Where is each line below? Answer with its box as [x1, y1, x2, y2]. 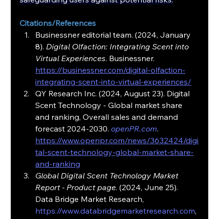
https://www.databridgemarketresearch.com [35, 206, 196, 216]
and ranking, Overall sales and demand [35, 112, 180, 122]
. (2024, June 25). [116, 182, 180, 193]
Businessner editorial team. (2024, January [35, 30, 193, 40]
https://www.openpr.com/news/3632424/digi [35, 135, 199, 146]
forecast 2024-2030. [35, 124, 111, 134]
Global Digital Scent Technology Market [35, 171, 181, 181]
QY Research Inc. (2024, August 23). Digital [35, 88, 192, 99]
